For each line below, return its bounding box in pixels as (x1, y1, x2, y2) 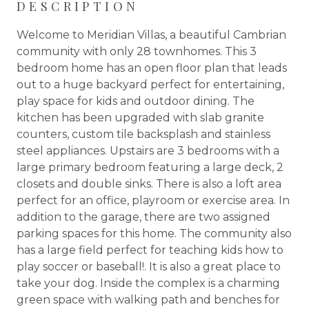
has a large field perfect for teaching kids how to (17, 243, 283, 257)
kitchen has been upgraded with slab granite (17, 110, 264, 124)
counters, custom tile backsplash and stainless (17, 127, 270, 141)
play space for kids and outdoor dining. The (17, 94, 255, 108)
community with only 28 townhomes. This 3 (17, 44, 257, 58)
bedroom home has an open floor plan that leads (17, 61, 287, 74)
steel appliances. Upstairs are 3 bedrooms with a (17, 143, 279, 157)
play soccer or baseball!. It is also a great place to (17, 259, 281, 273)
